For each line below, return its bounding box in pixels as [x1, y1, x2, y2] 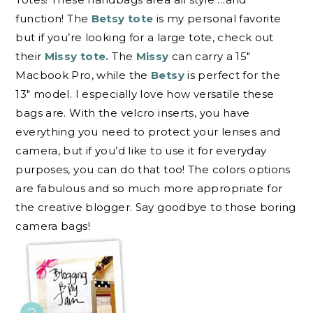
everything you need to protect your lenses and [15, 124, 281, 138]
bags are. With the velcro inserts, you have [15, 105, 250, 119]
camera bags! [15, 219, 90, 233]
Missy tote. [44, 49, 109, 63]
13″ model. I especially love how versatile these [15, 87, 275, 101]
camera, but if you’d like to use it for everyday [15, 143, 267, 157]
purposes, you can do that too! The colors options [15, 162, 291, 176]
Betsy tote [91, 11, 154, 25]
